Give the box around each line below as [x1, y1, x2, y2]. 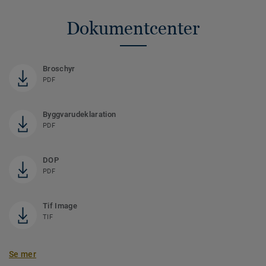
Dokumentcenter [66, 17, 199, 39]
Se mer [9, 249, 37, 259]
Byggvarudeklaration [43, 109, 116, 119]
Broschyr [43, 64, 75, 73]
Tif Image [43, 201, 77, 210]
